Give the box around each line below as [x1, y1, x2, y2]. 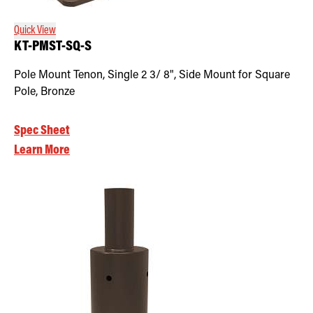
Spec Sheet [14, 124, 70, 138]
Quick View [14, 24, 56, 36]
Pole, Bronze [14, 86, 75, 98]
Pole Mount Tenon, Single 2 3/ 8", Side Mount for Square [14, 69, 290, 81]
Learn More [14, 143, 70, 157]
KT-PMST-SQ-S [14, 39, 92, 54]
